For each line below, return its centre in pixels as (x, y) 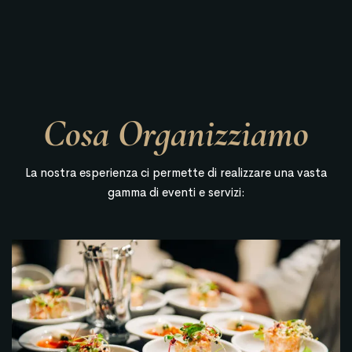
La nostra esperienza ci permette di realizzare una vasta (176, 172)
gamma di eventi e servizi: (176, 192)
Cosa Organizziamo (176, 133)
